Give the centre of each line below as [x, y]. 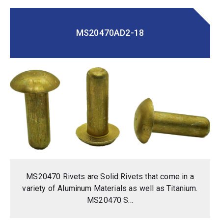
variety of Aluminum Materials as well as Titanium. [110, 189]
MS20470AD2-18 [110, 33]
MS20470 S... [110, 200]
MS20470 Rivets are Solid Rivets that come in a [110, 177]
